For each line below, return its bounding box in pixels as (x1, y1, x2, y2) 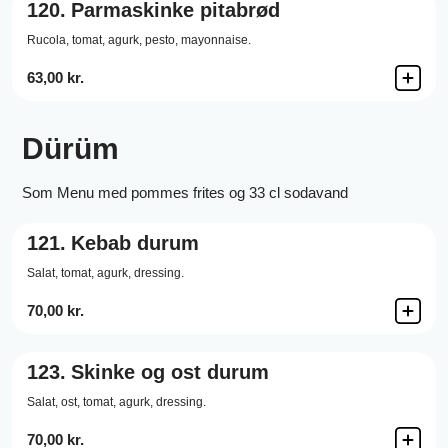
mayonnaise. (181, 33, 251, 47)
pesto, (145, 33, 178, 47)
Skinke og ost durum (71, 361, 269, 383)
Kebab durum (71, 232, 199, 254)
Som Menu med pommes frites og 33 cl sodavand (22, 184, 348, 201)
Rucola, (27, 33, 69, 47)
